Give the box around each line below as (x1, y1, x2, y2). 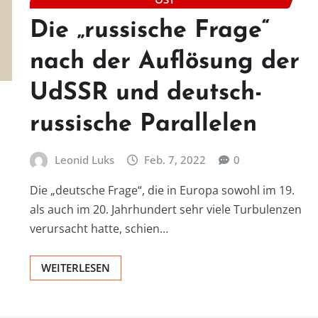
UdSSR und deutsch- (30, 80, 262, 106)
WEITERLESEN (41, 261, 110, 275)
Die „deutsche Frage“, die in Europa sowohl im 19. (30, 182, 295, 199)
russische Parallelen (30, 111, 257, 137)
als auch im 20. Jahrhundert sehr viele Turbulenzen (30, 202, 302, 218)
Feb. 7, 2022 (144, 152, 207, 167)
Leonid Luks (54, 152, 114, 167)
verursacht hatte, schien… (30, 221, 168, 237)
